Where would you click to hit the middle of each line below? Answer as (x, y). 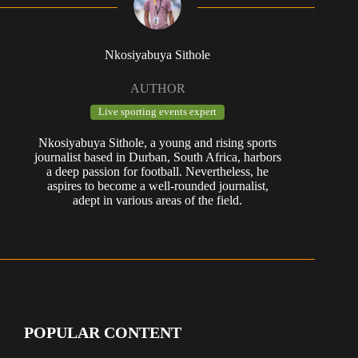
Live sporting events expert (158, 111)
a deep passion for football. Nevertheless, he (158, 171)
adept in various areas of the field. (158, 200)
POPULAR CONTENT (103, 332)
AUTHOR (157, 88)
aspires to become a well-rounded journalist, (157, 185)
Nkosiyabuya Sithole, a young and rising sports (158, 142)
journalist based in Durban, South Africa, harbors (157, 157)
